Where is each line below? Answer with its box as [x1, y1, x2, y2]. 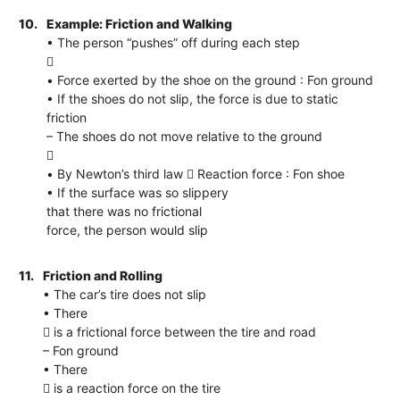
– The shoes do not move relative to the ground [46, 128, 323, 144]
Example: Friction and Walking [46, 15, 233, 31]
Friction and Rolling [43, 267, 163, 283]
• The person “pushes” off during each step [46, 34, 301, 50]
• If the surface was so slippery [46, 184, 229, 200]
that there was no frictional [46, 203, 203, 219]
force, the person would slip [46, 221, 209, 237]
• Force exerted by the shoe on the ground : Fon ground [46, 71, 374, 87]
